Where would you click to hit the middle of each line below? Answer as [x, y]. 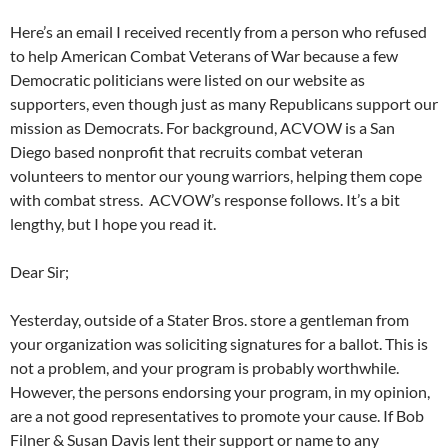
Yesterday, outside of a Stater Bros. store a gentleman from [209, 320]
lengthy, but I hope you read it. [113, 224]
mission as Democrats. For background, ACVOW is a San [202, 128]
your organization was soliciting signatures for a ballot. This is [219, 344]
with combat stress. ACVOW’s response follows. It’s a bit [205, 200]
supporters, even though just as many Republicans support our [224, 104]
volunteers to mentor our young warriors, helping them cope [216, 176]
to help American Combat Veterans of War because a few [204, 56]
